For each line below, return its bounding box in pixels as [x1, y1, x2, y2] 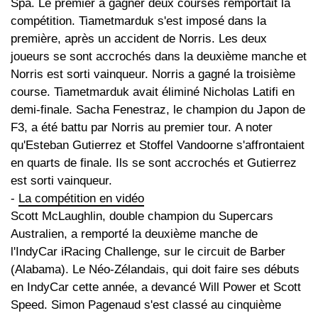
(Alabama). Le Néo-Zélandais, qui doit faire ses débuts [11, 263, 300, 277]
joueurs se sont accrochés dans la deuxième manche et [11, 50, 307, 64]
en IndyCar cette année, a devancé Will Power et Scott [11, 280, 301, 295]
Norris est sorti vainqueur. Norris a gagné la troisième [11, 67, 295, 82]
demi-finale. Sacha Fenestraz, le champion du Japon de [11, 103, 305, 117]
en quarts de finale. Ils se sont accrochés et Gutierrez [11, 156, 297, 170]
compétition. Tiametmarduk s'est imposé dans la [11, 14, 266, 28]
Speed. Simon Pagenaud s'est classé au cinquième [11, 298, 281, 312]
